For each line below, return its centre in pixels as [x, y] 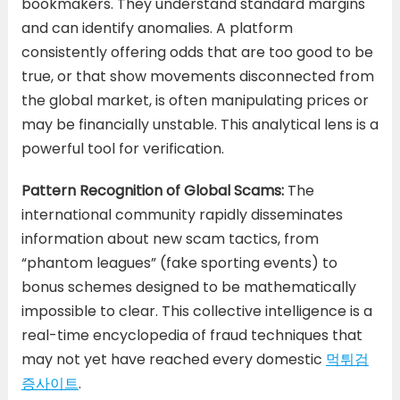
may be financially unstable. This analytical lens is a [200, 124]
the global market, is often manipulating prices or [195, 100]
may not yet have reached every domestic [173, 359]
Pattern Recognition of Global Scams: [152, 190]
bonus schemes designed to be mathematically [188, 287]
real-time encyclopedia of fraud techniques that [192, 335]
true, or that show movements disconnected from [197, 76]
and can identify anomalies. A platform [157, 28]
